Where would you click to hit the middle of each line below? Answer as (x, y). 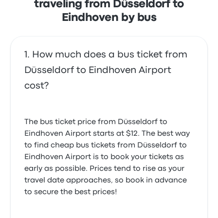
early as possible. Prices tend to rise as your (105, 169)
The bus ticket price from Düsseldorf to (96, 122)
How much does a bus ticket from (110, 55)
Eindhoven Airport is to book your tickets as (104, 157)
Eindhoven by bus (109, 18)
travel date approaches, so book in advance (106, 181)
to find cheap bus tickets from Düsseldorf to (106, 145)
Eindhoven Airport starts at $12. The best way (107, 134)
